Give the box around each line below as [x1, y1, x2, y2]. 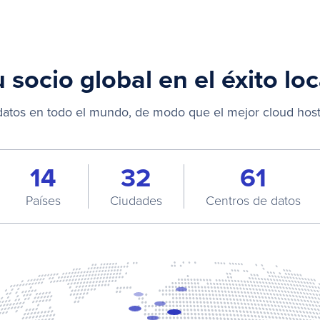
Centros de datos [205, 191, 301, 209]
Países [25, 191, 61, 209]
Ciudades [109, 191, 162, 209]
